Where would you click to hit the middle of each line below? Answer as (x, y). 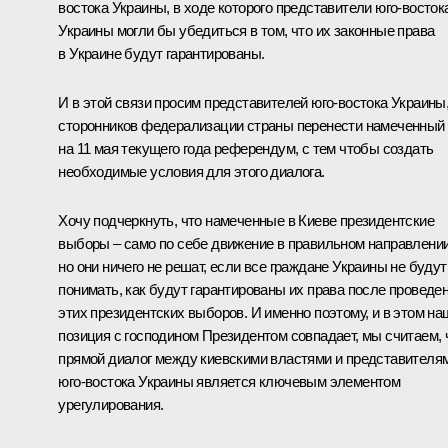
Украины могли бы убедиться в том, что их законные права (246, 31)
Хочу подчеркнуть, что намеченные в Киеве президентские (246, 221)
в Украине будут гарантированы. (161, 54)
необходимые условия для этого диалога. (191, 172)
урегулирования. (111, 405)
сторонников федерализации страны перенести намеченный (251, 126)
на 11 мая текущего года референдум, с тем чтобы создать (246, 149)
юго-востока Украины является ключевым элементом (229, 382)
